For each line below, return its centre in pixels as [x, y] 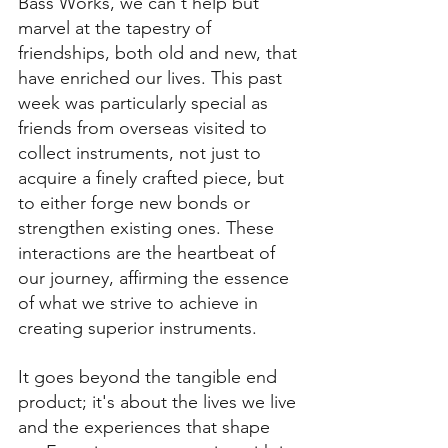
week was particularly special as [145, 103]
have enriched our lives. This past [152, 78]
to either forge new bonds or [136, 203]
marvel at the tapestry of [117, 28]
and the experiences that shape [146, 427]
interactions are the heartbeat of [149, 253]
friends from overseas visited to [145, 128]
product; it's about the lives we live [159, 402]
